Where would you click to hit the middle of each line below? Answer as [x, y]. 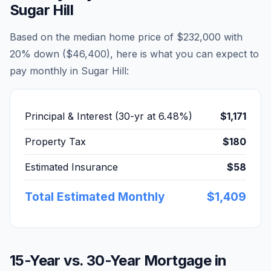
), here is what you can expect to [183, 54]
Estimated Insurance [71, 167]
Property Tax [55, 142]
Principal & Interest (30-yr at [92, 116]
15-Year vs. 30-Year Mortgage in [118, 260]
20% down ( [38, 54]
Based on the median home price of [93, 37]
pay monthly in [45, 71]
